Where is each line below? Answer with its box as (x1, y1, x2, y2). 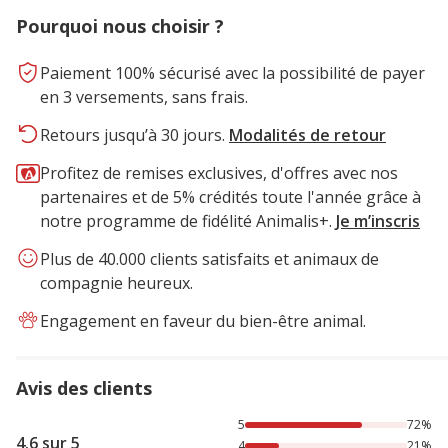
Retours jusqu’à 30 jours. (40, 124, 229, 146)
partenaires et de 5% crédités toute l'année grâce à (40, 186, 421, 208)
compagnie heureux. (40, 272, 193, 294)
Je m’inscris (336, 210, 420, 232)
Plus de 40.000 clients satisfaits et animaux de (40, 248, 379, 270)
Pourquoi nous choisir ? (16, 14, 224, 38)
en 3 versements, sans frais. (40, 86, 248, 108)
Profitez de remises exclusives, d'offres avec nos (40, 162, 398, 184)
